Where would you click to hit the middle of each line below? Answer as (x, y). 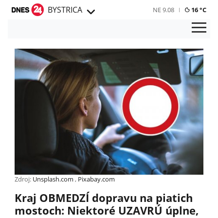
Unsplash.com (53, 179)
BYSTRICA (65, 10)
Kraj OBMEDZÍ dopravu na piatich (104, 198)
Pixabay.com (96, 179)
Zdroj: (24, 179)
